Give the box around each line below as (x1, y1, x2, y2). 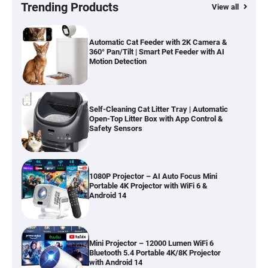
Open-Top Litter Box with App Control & (89, 114, 223, 124)
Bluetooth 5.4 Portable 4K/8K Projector (89, 248, 221, 258)
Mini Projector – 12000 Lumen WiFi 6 (89, 239, 214, 248)
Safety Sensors (89, 124, 142, 133)
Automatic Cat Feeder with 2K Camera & (89, 38, 227, 47)
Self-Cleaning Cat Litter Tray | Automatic (89, 105, 228, 114)
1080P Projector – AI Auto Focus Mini (89, 172, 217, 181)
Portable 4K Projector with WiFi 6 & (89, 181, 208, 191)
